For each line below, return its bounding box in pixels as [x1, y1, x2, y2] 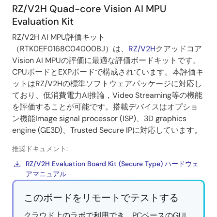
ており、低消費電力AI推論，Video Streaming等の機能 [12, 90, 202, 101]
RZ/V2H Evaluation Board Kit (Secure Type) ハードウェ [26, 159, 199, 169]
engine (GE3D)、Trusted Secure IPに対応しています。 [12, 125, 202, 136]
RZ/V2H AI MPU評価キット [12, 32, 105, 43]
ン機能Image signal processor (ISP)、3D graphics [12, 113, 186, 124]
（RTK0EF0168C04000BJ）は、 [12, 44, 128, 54]
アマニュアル [26, 170, 66, 179]
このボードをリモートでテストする [24, 191, 179, 204]
